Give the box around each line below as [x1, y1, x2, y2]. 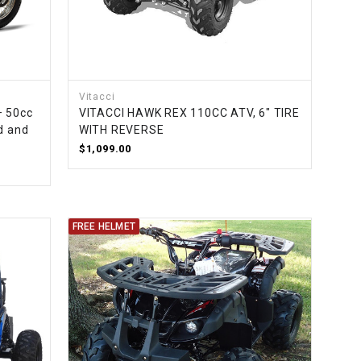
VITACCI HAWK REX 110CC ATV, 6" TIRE [78, 106, 300, 120]
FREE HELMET [72, 221, 135, 233]
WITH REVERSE [78, 123, 164, 137]
